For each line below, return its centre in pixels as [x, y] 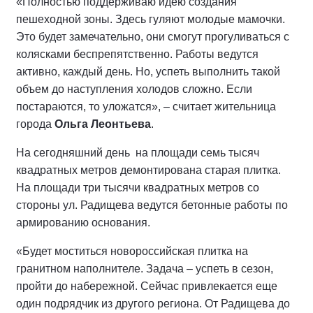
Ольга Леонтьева [103, 124]
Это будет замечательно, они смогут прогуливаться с [153, 36]
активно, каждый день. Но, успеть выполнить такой [148, 71]
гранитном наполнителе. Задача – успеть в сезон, [145, 268]
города [35, 124]
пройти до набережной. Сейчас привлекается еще [147, 286]
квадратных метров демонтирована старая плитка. [148, 170]
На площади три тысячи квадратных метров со [138, 187]
